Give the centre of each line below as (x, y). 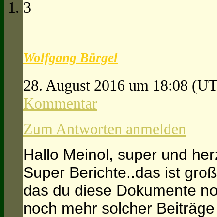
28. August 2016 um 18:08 (108, 85)
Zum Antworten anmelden (105, 129)
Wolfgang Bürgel (70, 58)
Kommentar (60, 103)
